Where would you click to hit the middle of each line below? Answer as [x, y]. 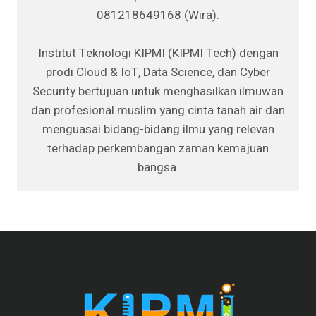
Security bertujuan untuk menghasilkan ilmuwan [158, 92]
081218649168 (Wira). [158, 16]
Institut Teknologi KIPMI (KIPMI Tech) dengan [158, 54]
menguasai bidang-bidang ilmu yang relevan [158, 130]
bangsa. [158, 168]
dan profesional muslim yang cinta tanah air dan [158, 111]
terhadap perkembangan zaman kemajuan [158, 149]
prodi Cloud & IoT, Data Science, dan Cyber [158, 73]
